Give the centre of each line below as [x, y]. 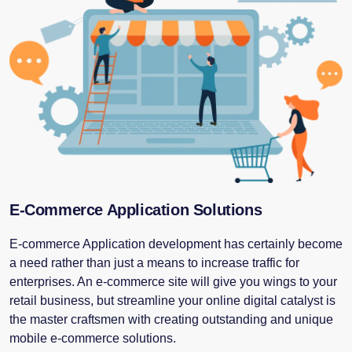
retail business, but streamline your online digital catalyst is [172, 301]
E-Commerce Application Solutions [136, 210]
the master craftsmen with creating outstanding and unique [171, 320]
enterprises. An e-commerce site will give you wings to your [173, 282]
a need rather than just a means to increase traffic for [154, 263]
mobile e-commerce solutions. [93, 339]
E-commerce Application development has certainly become [176, 244]
